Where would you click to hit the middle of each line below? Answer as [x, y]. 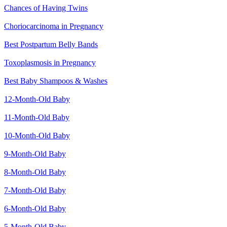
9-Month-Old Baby [35, 154]
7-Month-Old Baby [35, 191]
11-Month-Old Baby [37, 118]
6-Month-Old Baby [35, 209]
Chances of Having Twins [46, 8]
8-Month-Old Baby [35, 172]
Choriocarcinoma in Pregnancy [54, 26]
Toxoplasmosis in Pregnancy [50, 63]
